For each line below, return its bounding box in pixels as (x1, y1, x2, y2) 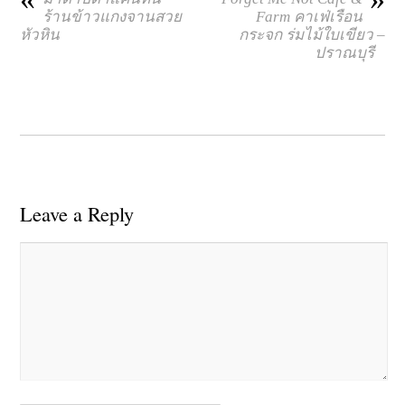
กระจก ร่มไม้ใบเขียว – (238, 25, 385, 43)
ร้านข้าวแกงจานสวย (42, 7, 183, 25)
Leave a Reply (20, 199, 135, 227)
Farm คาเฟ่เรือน (255, 7, 363, 25)
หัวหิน (20, 25, 61, 43)
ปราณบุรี (314, 43, 385, 61)
